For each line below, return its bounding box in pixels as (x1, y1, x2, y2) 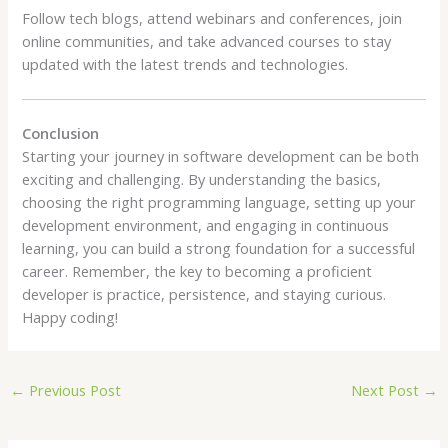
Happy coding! (22, 306, 119, 327)
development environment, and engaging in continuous (22, 214, 390, 235)
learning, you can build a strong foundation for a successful (22, 237, 416, 258)
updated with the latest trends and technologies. (22, 53, 349, 74)
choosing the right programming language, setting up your (22, 191, 417, 212)
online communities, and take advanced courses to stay (22, 30, 392, 51)
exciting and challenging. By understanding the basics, (22, 168, 382, 189)
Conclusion (22, 122, 100, 143)
